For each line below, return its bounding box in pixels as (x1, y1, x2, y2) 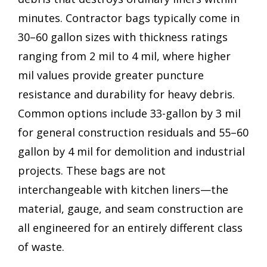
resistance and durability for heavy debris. (18, 86, 235, 101)
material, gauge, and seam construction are (18, 201, 243, 216)
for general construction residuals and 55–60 (18, 125, 249, 139)
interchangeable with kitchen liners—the (18, 182, 228, 197)
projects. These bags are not (18, 163, 166, 178)
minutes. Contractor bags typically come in (18, 10, 240, 25)
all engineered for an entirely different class (18, 220, 243, 235)
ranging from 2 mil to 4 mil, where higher (18, 48, 231, 63)
